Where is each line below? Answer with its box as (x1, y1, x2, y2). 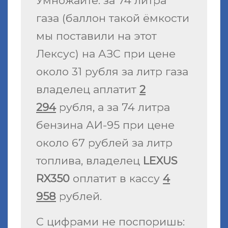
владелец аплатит (36, 82, 139, 96)
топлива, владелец (36, 154, 143, 167)
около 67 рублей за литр (36, 136, 173, 149)
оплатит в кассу (73, 172, 163, 185)
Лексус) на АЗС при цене (36, 47, 176, 60)
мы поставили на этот (36, 29, 157, 42)
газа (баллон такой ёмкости (36, 11, 189, 24)
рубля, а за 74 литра (56, 100, 170, 113)
